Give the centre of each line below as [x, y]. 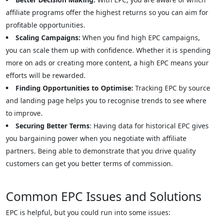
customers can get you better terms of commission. [89, 163]
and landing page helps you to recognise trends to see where [106, 101]
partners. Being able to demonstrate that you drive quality [101, 151]
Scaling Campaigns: [48, 38]
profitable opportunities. [46, 25]
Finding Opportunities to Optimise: [74, 88]
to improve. [24, 113]
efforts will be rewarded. [46, 75]
